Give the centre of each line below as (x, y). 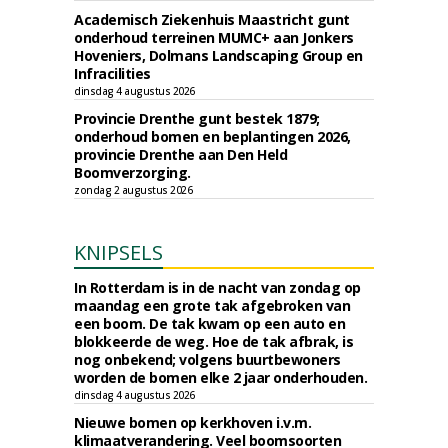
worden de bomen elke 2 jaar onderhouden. (220, 377)
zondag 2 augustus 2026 (133, 190)
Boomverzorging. (132, 172)
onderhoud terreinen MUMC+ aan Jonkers (214, 37)
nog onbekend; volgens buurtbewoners (207, 359)
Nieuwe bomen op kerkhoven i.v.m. (192, 422)
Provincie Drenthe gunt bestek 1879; (197, 118)
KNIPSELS (118, 252)
